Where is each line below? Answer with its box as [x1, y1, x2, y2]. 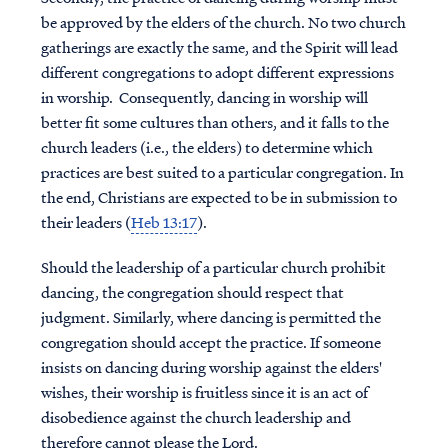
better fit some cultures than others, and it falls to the [40, 111, 389, 133]
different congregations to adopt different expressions [40, 61, 394, 83]
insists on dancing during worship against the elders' [40, 356, 382, 378]
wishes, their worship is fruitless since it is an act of [40, 381, 368, 403]
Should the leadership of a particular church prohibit [40, 256, 386, 278]
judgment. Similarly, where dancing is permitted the [40, 306, 381, 328]
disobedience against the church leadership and [40, 406, 351, 428]
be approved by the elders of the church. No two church [40, 11, 406, 33]
